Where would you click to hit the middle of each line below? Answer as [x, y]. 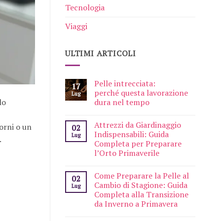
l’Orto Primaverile [127, 153]
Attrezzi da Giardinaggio [138, 125]
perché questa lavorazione [141, 93]
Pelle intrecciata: [125, 84]
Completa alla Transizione [141, 195]
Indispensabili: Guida [131, 134]
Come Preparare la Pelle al [142, 176]
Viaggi [76, 26]
